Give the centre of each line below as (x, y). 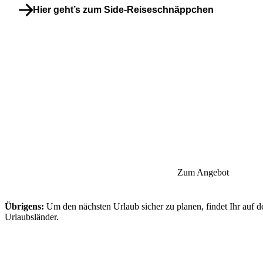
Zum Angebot (203, 173)
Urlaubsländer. (32, 217)
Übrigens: (24, 207)
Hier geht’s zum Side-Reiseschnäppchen (123, 10)
